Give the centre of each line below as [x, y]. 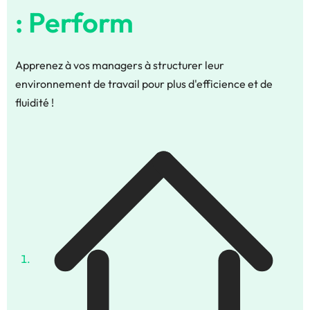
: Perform [74, 22]
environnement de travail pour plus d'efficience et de [144, 84]
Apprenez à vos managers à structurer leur [120, 65]
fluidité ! [35, 103]
